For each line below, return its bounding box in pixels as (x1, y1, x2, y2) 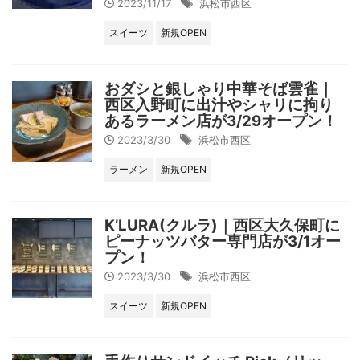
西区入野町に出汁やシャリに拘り (104, 96, 333, 114)
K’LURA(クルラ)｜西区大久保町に (104, 216, 340, 235)
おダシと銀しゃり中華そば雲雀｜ (104, 80, 333, 98)
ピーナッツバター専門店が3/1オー (104, 232, 341, 251)
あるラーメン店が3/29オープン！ (104, 112, 337, 130)
